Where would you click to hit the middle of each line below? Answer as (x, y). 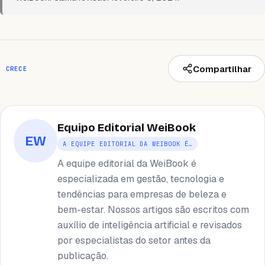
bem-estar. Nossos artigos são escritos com (153, 209)
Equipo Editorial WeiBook (127, 128)
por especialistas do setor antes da (134, 240)
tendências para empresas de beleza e (142, 194)
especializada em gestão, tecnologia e (141, 179)
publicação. (83, 256)
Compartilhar (222, 69)
